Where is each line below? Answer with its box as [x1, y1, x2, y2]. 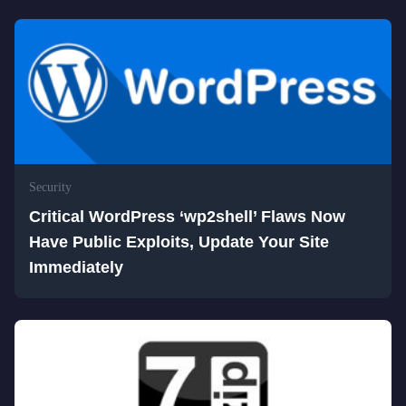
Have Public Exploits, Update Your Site [29, 233, 329, 251]
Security [29, 180, 72, 194]
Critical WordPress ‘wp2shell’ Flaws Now [29, 208, 345, 226]
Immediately [29, 258, 123, 276]
